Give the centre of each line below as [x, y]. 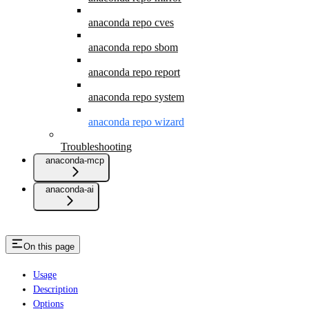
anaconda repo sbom [133, 47]
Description [56, 289]
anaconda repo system [136, 97]
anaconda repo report [134, 72]
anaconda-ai [70, 189]
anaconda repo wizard [136, 121]
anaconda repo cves [131, 22]
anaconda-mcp [75, 160]
